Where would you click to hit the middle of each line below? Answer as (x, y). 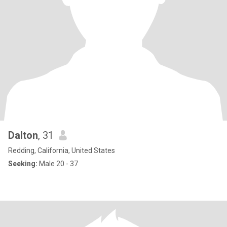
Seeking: (23, 164)
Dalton (23, 135)
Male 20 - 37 (58, 164)
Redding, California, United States (62, 150)
